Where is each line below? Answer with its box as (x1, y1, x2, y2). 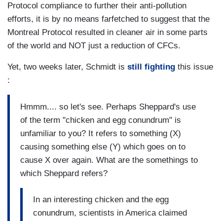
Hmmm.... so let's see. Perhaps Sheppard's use (20, 102, 196, 111)
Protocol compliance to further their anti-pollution (7, 1, 186, 11)
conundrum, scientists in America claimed (33, 208, 187, 218)
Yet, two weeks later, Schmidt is (7, 62, 127, 72)
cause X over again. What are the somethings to (20, 155, 198, 165)
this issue (175, 62, 213, 72)
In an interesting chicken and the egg (33, 195, 169, 205)
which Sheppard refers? (20, 168, 108, 178)
